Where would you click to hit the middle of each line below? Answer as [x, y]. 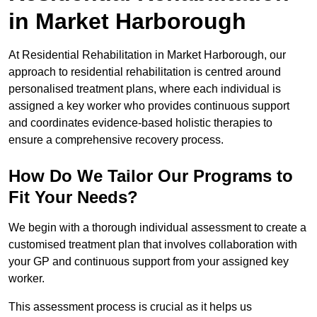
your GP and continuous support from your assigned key [149, 262]
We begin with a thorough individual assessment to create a [157, 228]
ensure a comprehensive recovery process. [116, 140]
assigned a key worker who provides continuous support [149, 106]
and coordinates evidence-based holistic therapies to [140, 123]
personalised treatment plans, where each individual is [145, 89]
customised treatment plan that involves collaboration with [153, 245]
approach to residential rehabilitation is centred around [145, 72]
